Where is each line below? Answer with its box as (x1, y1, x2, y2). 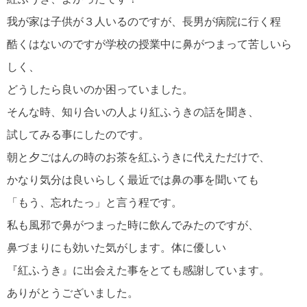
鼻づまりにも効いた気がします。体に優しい (7, 242, 226, 254)
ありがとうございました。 (7, 287, 138, 299)
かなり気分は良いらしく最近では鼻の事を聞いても (7, 174, 259, 186)
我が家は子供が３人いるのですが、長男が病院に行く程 (7, 16, 281, 28)
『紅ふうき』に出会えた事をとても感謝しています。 (7, 265, 270, 277)
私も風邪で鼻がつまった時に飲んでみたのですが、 (7, 219, 259, 232)
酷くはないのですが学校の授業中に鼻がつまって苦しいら (7, 38, 292, 51)
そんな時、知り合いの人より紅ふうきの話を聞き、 (7, 106, 259, 119)
